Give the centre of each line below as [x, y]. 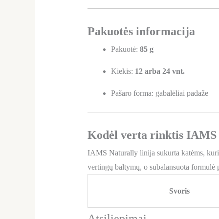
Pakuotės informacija [141, 31]
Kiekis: [123, 71]
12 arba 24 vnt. [160, 71]
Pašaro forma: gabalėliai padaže [159, 93]
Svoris [180, 191]
